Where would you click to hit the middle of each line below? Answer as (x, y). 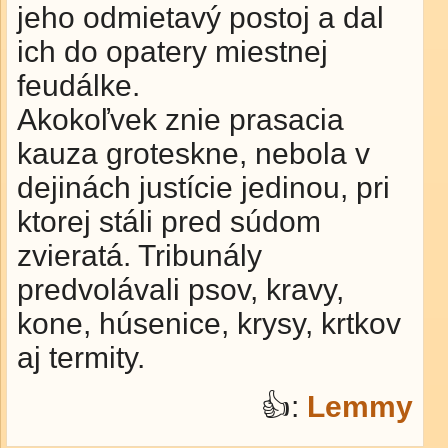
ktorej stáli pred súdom (169, 221)
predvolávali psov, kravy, (180, 289)
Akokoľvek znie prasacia (180, 119)
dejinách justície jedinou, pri (203, 187)
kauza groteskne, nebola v (193, 153)
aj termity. (81, 357)
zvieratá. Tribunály (139, 255)
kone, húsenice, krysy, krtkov (209, 323)
